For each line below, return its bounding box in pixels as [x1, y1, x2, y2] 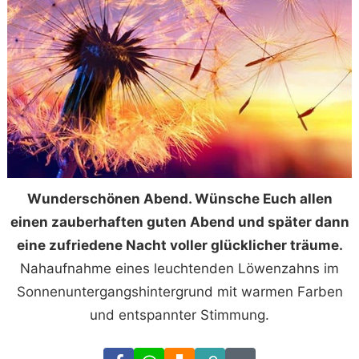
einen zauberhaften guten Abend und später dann [10, 213, 349, 230]
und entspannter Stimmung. [90, 306, 269, 323]
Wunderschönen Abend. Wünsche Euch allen [26, 190, 333, 207]
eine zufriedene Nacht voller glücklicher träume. [16, 236, 343, 253]
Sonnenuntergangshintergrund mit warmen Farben [16, 283, 343, 300]
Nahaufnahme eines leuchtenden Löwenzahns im [20, 260, 339, 276]
